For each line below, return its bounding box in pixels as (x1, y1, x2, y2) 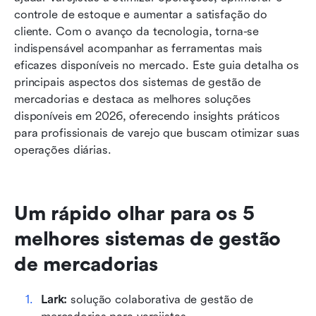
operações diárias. (14, 142, 111, 157)
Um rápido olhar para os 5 (14, 202, 255, 225)
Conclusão (28, 103, 85, 117)
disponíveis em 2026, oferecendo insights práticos (14, 109, 280, 123)
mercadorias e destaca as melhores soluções (14, 92, 251, 106)
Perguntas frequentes (28, 131, 142, 145)
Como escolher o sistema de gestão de (28, 58, 239, 72)
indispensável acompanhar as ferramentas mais (14, 41, 263, 55)
